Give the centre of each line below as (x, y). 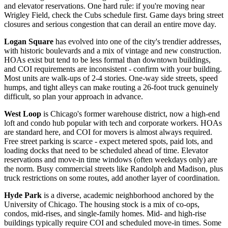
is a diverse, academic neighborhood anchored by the (128, 195)
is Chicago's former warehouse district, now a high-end (131, 114)
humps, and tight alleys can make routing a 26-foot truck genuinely (111, 88)
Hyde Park (23, 195)
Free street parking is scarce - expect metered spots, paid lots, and (108, 141)
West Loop (23, 114)
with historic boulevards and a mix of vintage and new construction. (113, 51)
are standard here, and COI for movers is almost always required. (108, 132)
